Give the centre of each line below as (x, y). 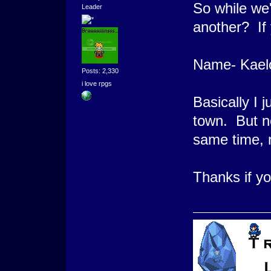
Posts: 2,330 (100, 71)
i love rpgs (96, 84)
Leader (92, 6)
